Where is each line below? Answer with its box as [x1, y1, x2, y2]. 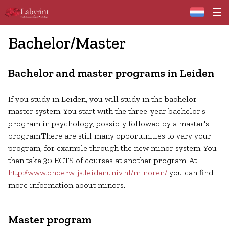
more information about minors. [8, 180, 125, 190]
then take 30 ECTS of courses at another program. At [8, 155, 197, 165]
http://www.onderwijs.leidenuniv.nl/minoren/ [8, 168, 169, 177]
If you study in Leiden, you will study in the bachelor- [8, 94, 200, 104]
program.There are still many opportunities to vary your [8, 131, 211, 141]
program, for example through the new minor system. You [8, 143, 217, 153]
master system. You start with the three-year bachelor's [8, 106, 205, 116]
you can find [169, 168, 213, 177]
